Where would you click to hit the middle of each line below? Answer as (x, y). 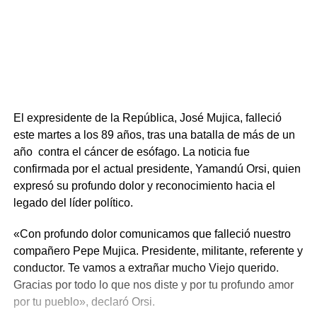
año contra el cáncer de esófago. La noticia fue (131, 152)
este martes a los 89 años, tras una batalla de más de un (154, 135)
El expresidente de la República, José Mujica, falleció (147, 118)
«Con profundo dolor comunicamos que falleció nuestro (152, 234)
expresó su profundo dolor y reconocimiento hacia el (144, 186)
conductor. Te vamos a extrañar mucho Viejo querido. (146, 268)
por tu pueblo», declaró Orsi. (87, 302)
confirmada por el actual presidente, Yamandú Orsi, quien (157, 169)
